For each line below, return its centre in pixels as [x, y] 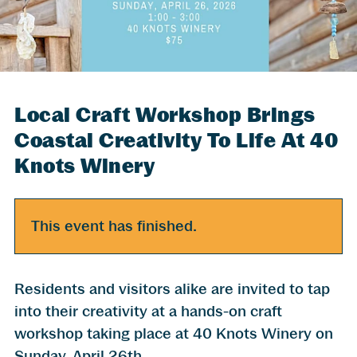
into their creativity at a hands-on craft [148, 311]
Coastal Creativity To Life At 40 [177, 140]
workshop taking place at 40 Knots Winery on [174, 333]
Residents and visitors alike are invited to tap [172, 288]
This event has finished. [114, 226]
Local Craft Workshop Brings [165, 114]
